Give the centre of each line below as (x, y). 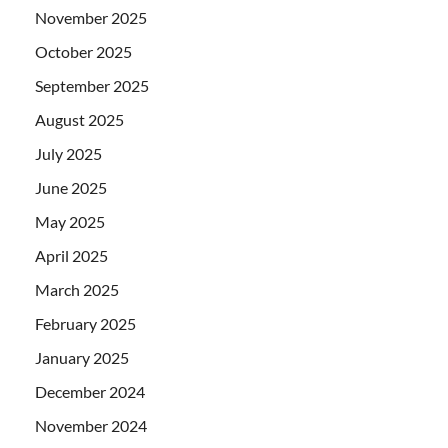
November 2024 (91, 425)
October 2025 (83, 51)
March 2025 (77, 289)
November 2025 (91, 17)
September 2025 (92, 85)
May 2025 (70, 221)
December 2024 (90, 391)
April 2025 (71, 255)
